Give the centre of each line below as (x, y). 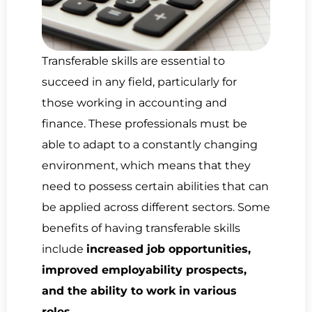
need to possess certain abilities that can (155, 187)
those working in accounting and (134, 103)
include (64, 249)
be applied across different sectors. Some (156, 208)
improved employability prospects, (144, 270)
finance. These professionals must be (145, 124)
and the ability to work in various (139, 291)
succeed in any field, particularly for (139, 82)
